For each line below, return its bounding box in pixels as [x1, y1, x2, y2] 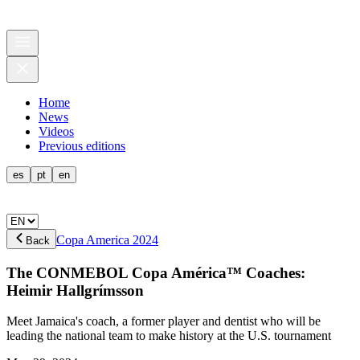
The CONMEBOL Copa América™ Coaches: [6, 264, 305, 281]
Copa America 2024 [56, 233, 158, 247]
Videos [39, 125, 74, 138]
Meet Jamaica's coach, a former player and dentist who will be [6, 314, 321, 329]
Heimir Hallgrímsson [6, 281, 144, 299]
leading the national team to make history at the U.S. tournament [6, 329, 331, 343]
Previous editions [39, 139, 125, 153]
